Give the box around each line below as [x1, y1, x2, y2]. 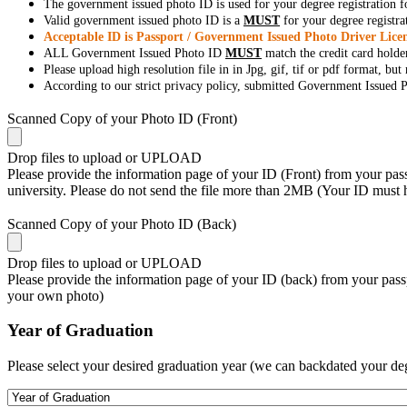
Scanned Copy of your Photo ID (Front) [7, 111, 237, 127]
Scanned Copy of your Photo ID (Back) [7, 215, 236, 232]
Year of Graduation [7, 321, 154, 341]
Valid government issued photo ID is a [44, 14, 243, 28]
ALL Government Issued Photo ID [44, 46, 225, 61]
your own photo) [7, 287, 104, 303]
